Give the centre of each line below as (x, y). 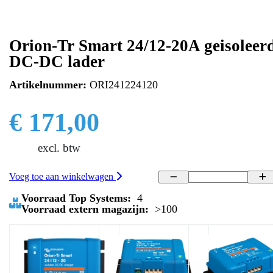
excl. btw (59, 148)
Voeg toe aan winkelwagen (62, 177)
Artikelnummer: (48, 85)
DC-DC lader (57, 62)
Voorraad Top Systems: (76, 198)
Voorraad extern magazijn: (85, 209)
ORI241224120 (122, 85)
